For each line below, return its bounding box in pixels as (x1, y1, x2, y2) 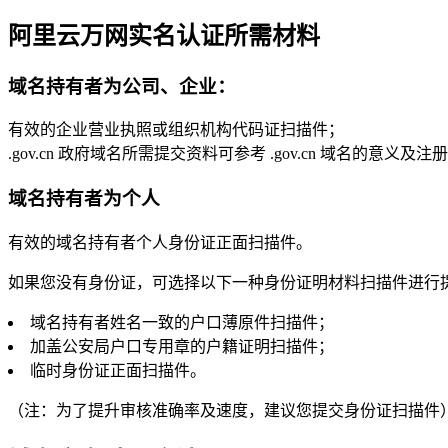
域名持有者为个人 (8, 188, 160, 210)
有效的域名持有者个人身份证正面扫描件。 (8, 233, 312, 251)
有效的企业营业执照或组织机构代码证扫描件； (8, 121, 344, 139)
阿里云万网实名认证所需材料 (8, 22, 320, 49)
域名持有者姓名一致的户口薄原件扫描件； (30, 313, 334, 331)
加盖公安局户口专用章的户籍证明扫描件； (30, 337, 334, 355)
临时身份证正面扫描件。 (30, 361, 206, 379)
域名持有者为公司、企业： (8, 75, 236, 97)
